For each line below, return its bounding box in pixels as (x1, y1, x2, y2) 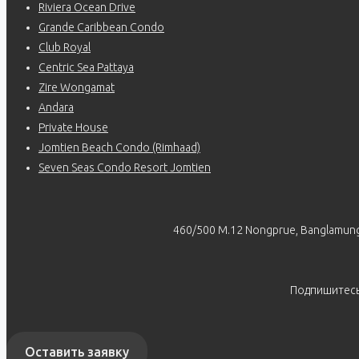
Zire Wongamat (38, 81, 115, 95)
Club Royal (38, 41, 91, 54)
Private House (38, 121, 108, 135)
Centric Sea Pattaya (38, 61, 134, 75)
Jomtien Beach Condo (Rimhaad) (38, 141, 200, 155)
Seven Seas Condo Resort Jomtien (38, 161, 211, 175)
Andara (38, 101, 74, 115)
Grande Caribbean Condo (38, 21, 164, 34)
